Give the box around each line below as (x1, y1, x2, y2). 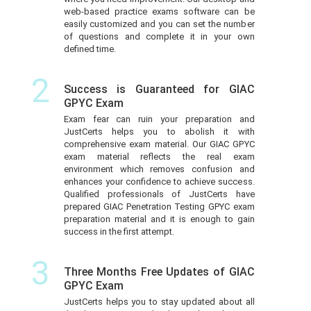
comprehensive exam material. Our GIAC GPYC (63, 138, 255, 149)
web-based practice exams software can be (63, 6, 255, 17)
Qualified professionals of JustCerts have (63, 188, 255, 199)
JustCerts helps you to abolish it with (63, 126, 255, 137)
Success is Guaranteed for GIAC (63, 82, 255, 96)
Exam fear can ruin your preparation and (63, 113, 255, 124)
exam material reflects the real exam (63, 151, 255, 162)
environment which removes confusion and (63, 163, 255, 174)
